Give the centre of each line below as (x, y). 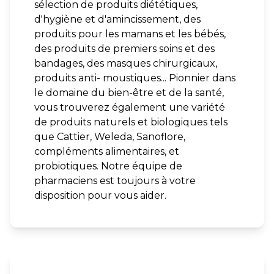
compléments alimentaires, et (107, 151)
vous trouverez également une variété (130, 107)
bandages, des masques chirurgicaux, (126, 63)
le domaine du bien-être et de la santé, (129, 93)
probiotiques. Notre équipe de (108, 166)
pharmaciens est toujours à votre (115, 181)
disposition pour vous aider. (100, 195)
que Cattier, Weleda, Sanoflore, (110, 137)
